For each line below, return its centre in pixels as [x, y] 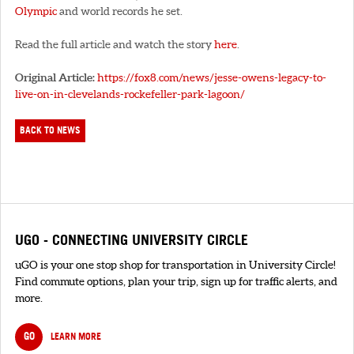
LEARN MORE [76, 336]
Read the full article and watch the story [115, 44]
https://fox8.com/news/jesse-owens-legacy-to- [212, 77]
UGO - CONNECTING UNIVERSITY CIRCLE [132, 239]
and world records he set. [120, 11]
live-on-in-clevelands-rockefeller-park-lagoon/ [130, 94]
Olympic [36, 11]
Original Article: [55, 77]
